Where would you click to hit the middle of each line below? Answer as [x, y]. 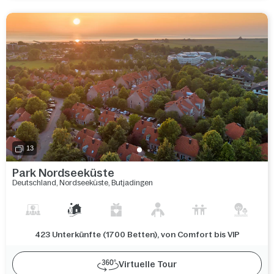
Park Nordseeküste [63, 173]
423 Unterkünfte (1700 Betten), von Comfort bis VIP [137, 234]
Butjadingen [132, 183]
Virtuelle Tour [148, 264]
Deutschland [34, 183]
